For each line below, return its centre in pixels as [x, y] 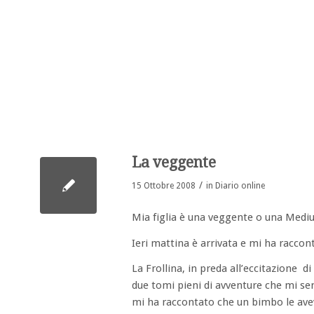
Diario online [240, 186]
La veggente [174, 162]
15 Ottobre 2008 [164, 186]
